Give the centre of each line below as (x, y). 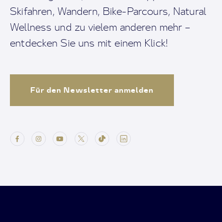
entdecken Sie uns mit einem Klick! (89, 43)
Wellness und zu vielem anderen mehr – (100, 27)
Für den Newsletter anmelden (92, 90)
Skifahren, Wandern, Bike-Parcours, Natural (108, 11)
